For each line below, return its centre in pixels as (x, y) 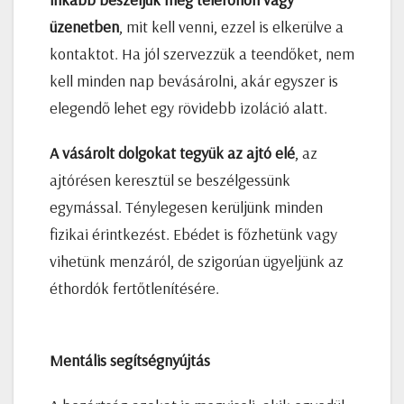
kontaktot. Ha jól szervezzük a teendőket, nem (202, 53)
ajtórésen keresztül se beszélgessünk (170, 179)
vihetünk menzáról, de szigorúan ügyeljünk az (197, 261)
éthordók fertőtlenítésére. (134, 288)
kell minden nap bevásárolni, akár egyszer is (194, 80)
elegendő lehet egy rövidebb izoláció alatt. (188, 107)
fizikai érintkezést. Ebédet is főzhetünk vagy (193, 234)
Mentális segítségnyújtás (130, 360)
